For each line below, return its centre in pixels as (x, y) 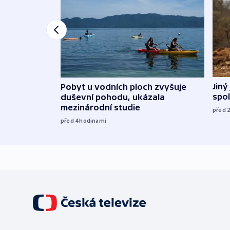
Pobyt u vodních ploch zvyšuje (123, 87)
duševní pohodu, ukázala (113, 97)
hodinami (93, 121)
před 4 (70, 121)
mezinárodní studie (100, 108)
